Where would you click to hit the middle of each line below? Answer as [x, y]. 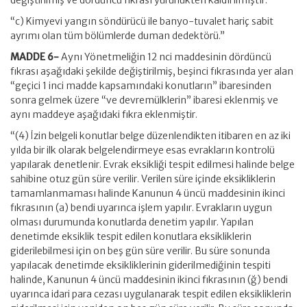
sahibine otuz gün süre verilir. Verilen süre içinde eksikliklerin [143, 179]
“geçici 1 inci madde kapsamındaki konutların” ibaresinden [141, 86]
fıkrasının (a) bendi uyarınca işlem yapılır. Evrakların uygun [141, 208]
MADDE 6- [36, 57]
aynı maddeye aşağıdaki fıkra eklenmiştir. [104, 114]
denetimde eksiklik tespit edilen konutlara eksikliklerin [131, 236]
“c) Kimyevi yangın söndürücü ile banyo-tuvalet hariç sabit [142, 21]
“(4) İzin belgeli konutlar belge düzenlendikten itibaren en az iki [150, 136]
